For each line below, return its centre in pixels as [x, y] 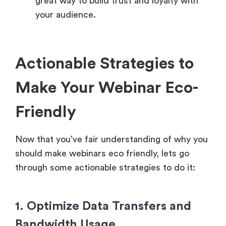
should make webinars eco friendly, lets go [102, 154]
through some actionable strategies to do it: [105, 168]
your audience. [66, 15]
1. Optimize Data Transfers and [103, 207]
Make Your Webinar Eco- [107, 88]
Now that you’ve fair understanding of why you [111, 139]
